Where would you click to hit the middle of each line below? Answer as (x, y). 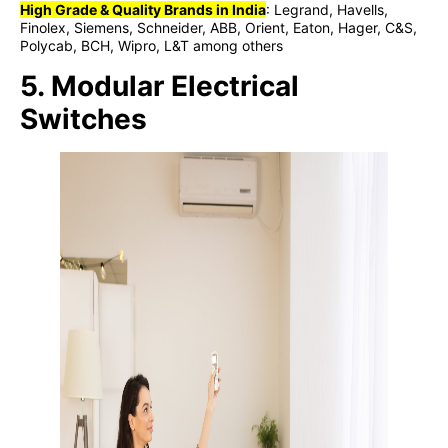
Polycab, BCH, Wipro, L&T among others (151, 46)
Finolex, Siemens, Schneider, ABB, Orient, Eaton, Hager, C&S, (218, 28)
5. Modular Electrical (159, 85)
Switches (83, 118)
